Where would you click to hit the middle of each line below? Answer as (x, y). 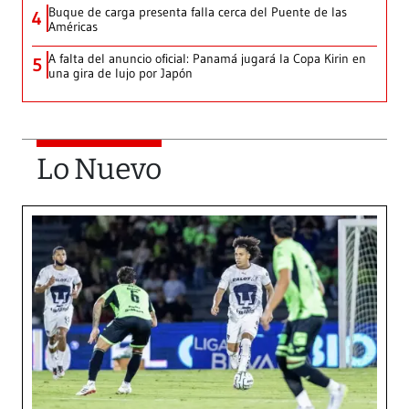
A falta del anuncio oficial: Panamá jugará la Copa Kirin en (207, 59)
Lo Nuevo (99, 169)
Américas (73, 27)
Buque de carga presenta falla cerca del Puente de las (198, 12)
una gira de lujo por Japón (121, 73)
